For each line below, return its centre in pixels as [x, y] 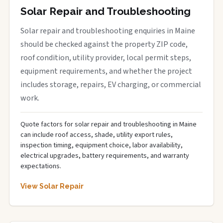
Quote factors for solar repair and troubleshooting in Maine [109, 124]
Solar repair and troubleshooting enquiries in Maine [108, 31]
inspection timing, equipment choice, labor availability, [102, 145]
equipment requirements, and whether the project [106, 71]
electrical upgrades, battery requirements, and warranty [105, 156]
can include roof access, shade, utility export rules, [97, 135]
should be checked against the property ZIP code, [104, 44]
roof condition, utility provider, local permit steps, [106, 58]
